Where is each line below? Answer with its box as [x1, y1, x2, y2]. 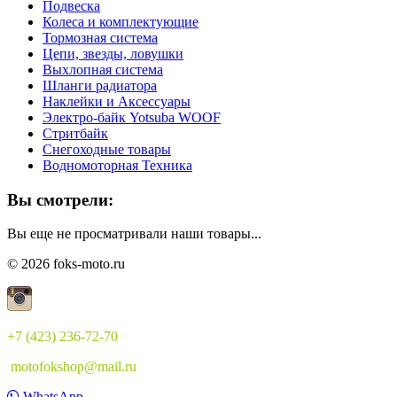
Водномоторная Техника [43, 158, 192, 173]
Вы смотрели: [7, 190, 113, 209]
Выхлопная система [43, 62, 163, 77]
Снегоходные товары [43, 142, 171, 157]
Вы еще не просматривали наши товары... [7, 226, 261, 242]
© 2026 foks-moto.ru [7, 256, 125, 272]
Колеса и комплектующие [43, 14, 198, 29]
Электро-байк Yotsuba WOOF [43, 110, 221, 125]
